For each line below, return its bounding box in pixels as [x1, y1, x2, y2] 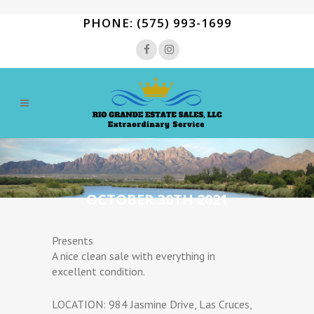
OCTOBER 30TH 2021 [86, 189, 228, 209]
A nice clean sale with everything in [52, 248, 215, 263]
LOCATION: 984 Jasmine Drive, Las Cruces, [52, 296, 252, 311]
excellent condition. [52, 264, 145, 278]
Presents [52, 233, 93, 247]
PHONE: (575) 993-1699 [82, 15, 232, 31]
